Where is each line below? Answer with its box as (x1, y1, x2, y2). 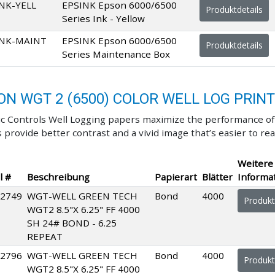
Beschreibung (27, 170, 90, 183)
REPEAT (27, 230, 63, 242)
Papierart (155, 170, 197, 183)
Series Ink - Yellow (62, 12, 145, 25)
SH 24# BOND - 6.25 (27, 216, 117, 229)
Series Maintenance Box (62, 47, 170, 60)
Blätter (202, 170, 233, 183)
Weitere (238, 157, 273, 169)
